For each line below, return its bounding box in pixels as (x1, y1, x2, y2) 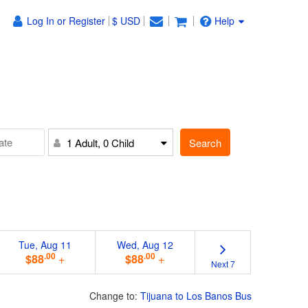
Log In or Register (27, 14, 106, 27)
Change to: (89, 288, 140, 302)
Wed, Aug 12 (116, 237, 173, 252)
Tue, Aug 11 (19, 237, 72, 252)
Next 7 (210, 257, 235, 269)
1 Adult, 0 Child (67, 135, 135, 150)
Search (189, 135, 222, 150)
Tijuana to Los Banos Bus (140, 288, 252, 302)
